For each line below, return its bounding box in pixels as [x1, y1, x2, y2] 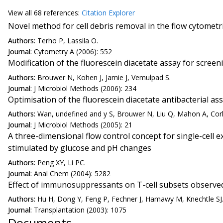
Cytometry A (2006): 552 [34, 47, 112, 56]
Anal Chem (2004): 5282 [34, 168, 111, 178]
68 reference [34, 7, 75, 17]
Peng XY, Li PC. [37, 157, 86, 167]
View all [8, 7, 34, 17]
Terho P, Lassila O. [37, 36, 98, 45]
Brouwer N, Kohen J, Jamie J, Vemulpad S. [37, 72, 171, 82]
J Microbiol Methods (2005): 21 [34, 120, 132, 130]
